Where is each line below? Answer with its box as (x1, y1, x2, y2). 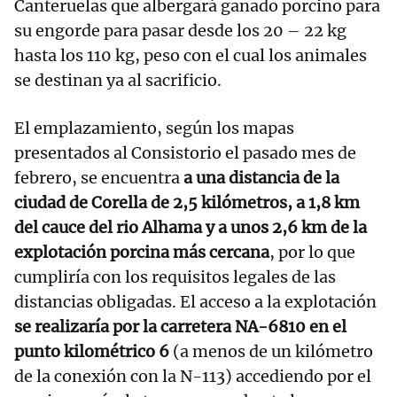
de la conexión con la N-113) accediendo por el (14, 366, 371, 387)
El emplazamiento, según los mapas (14, 118, 294, 139)
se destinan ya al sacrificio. (14, 70, 222, 91)
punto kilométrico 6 (14, 341, 169, 362)
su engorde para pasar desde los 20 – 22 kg (14, 20, 346, 42)
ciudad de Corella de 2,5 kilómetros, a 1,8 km (14, 192, 360, 214)
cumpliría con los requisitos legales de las (14, 267, 336, 288)
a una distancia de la (183, 167, 339, 189)
